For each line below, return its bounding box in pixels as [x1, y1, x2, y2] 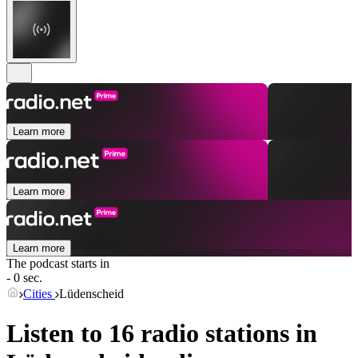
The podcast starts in [6, 257, 109, 271]
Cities [23, 287, 55, 301]
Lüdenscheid [59, 287, 124, 301]
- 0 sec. [6, 271, 42, 285]
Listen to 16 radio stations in [6, 318, 317, 348]
